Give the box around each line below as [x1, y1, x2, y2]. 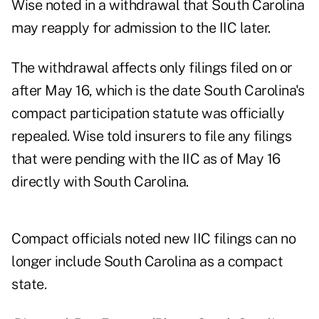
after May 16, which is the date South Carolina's [11, 82, 304, 100]
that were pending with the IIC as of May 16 [11, 150, 281, 168]
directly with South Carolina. [11, 173, 189, 191]
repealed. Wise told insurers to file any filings [11, 127, 291, 145]
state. [11, 276, 46, 293]
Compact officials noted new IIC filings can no [11, 230, 296, 248]
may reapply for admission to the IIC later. [11, 19, 271, 37]
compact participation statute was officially [11, 105, 284, 122]
